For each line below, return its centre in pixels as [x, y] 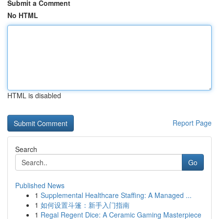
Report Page [192, 123]
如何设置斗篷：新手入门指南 [85, 205]
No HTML [23, 15]
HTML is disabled [34, 95]
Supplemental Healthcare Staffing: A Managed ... [116, 195]
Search [26, 149]
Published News [40, 185]
